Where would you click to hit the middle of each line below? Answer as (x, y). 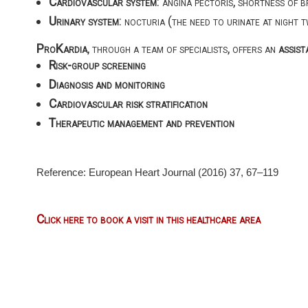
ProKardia (62, 48)
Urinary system (84, 21)
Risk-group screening (97, 65)
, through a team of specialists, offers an (183, 48)
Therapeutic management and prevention (141, 122)
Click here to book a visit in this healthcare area (148, 219)
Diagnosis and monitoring (107, 84)
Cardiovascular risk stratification (128, 103)
